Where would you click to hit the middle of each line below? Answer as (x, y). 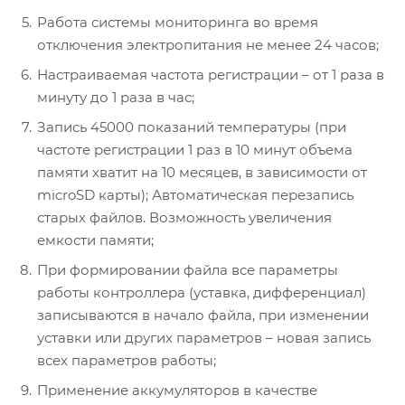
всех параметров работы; (127, 360)
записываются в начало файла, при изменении (203, 315)
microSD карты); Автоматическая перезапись (195, 194)
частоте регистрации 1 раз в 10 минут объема (195, 149)
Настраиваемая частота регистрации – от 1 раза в (211, 74)
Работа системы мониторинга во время (178, 22)
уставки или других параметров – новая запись (204, 337)
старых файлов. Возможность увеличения (184, 217)
